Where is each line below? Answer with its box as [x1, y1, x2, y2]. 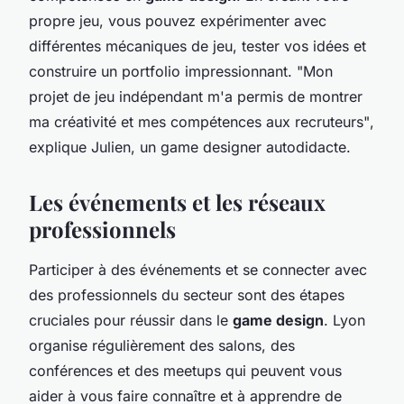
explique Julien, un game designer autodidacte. [29, 137, 351, 156]
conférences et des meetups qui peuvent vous [29, 361, 342, 380]
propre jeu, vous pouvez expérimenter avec [29, 11, 326, 30]
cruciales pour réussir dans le [29, 310, 233, 329]
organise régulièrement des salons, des [29, 335, 295, 354]
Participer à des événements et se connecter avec [29, 260, 367, 279]
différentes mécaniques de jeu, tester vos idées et [29, 36, 366, 55]
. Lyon [324, 310, 365, 329]
